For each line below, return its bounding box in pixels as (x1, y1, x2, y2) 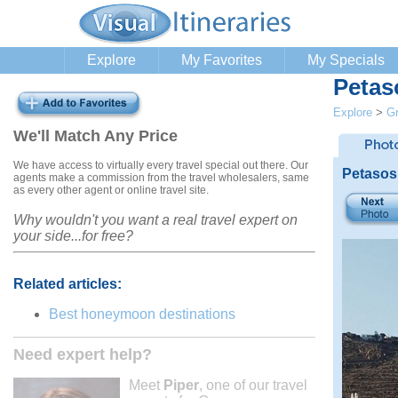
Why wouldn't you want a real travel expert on (13, 211, 298, 227)
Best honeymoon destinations (49, 306, 235, 322)
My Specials (307, 52, 385, 68)
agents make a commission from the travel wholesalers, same (13, 171, 309, 184)
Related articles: (13, 275, 122, 291)
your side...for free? (13, 227, 133, 243)
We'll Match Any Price (13, 127, 178, 145)
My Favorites (181, 52, 262, 68)
